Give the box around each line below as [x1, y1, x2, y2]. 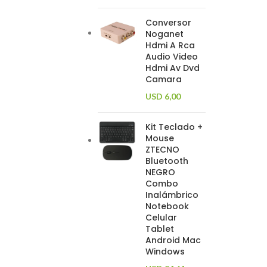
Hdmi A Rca [145, 39, 195, 51]
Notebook [145, 200, 189, 212]
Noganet [145, 28, 184, 40]
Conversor [145, 17, 191, 29]
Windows [145, 246, 185, 257]
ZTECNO [145, 144, 179, 156]
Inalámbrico [145, 189, 198, 201]
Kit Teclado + [145, 121, 203, 133]
